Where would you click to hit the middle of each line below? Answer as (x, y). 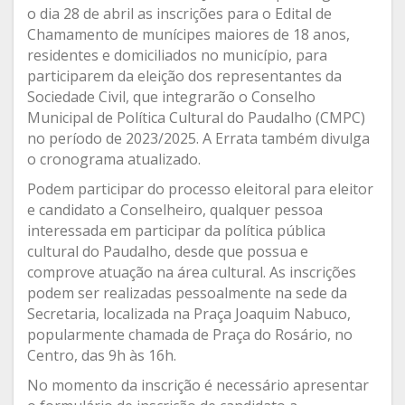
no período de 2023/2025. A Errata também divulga (198, 138)
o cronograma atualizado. (114, 159)
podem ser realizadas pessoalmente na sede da (187, 292)
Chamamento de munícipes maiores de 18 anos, (188, 34)
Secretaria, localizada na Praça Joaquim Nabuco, (189, 313)
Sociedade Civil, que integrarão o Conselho (171, 96)
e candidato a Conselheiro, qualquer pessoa (175, 209)
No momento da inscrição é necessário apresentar (198, 385)
